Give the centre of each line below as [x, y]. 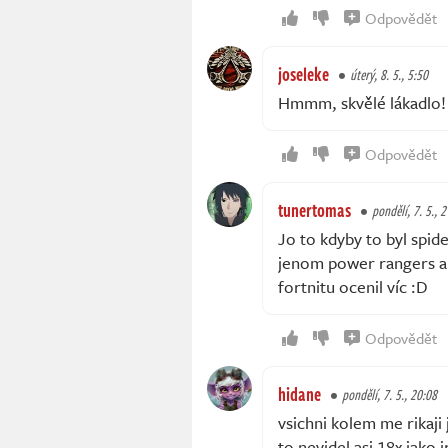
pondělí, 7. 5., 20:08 [389, 395]
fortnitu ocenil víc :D [353, 287]
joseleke [303, 74]
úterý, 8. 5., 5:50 [389, 75]
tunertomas [314, 210]
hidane [299, 394]
